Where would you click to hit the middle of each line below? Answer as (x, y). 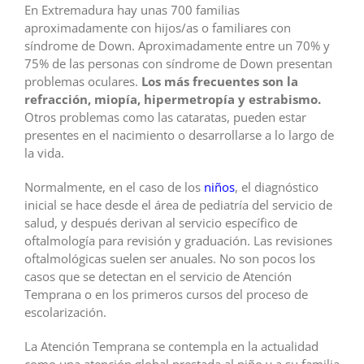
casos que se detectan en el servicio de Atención (158, 276)
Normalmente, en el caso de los (114, 186)
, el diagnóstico (277, 186)
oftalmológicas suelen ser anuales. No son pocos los (170, 258)
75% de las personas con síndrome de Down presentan (178, 63)
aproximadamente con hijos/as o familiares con (158, 27)
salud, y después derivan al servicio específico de (161, 222)
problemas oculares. (83, 81)
